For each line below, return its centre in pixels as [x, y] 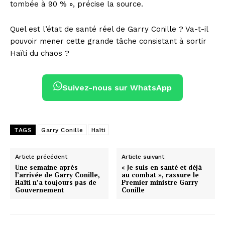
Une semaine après [46, 167]
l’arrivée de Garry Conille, [58, 175]
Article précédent [41, 157]
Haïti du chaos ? [40, 53]
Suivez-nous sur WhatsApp [117, 88]
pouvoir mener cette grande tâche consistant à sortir [108, 41]
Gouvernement [39, 190]
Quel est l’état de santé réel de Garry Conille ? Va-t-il [109, 29]
